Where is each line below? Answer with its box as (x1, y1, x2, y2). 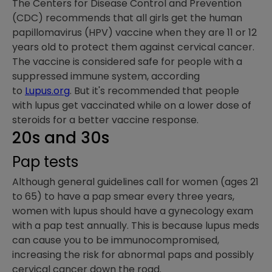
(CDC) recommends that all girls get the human (12, 11, 242, 25)
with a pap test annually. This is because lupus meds (12, 219, 259, 233)
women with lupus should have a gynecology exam (12, 204, 253, 219)
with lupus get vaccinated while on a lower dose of (12, 98, 251, 113)
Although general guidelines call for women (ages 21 (12, 175, 259, 189)
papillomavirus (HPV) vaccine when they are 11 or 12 (12, 25, 257, 40)
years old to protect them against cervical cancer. (12, 40, 254, 55)
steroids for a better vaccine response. (12, 113, 199, 127)
